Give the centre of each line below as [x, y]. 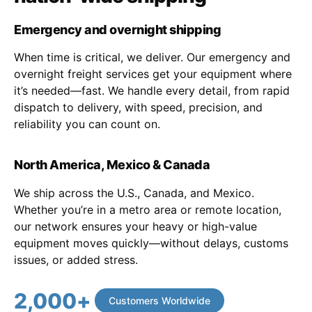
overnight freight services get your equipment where [153, 73]
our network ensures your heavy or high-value [135, 226]
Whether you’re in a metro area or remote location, [148, 209]
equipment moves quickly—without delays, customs [151, 243]
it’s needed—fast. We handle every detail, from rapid [152, 90]
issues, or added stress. [76, 259]
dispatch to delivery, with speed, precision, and [138, 107]
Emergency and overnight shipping [117, 29]
